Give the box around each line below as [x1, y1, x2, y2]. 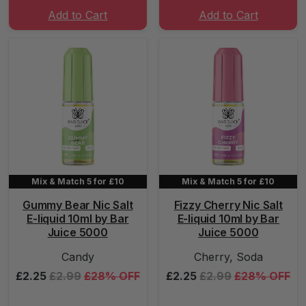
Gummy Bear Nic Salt [22, 198, 133, 212]
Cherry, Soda [193, 250, 263, 264]
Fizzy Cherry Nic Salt [173, 198, 283, 212]
